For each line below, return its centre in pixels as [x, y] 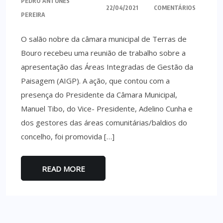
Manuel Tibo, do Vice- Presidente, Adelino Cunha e [107, 109]
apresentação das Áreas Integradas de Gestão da [107, 67]
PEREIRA [33, 15]
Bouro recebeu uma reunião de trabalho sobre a [103, 53]
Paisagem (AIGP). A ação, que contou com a [95, 81]
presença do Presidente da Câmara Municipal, [99, 95]
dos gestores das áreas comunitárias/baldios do [104, 122]
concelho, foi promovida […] [68, 136]
